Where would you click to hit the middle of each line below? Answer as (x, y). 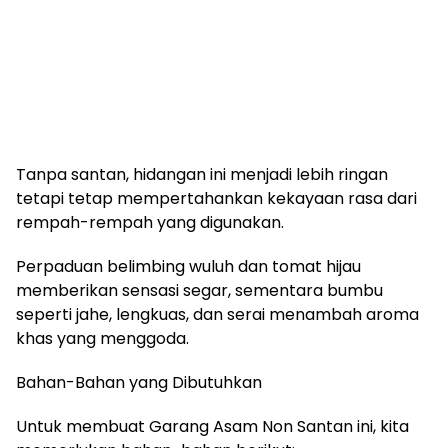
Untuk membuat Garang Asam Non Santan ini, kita (212, 426)
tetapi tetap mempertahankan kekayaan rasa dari (216, 198)
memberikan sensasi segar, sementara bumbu (199, 290)
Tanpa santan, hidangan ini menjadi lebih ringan (202, 174)
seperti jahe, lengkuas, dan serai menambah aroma (217, 314)
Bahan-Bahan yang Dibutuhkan (139, 382)
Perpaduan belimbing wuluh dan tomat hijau (188, 266)
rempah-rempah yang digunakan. (150, 222)
